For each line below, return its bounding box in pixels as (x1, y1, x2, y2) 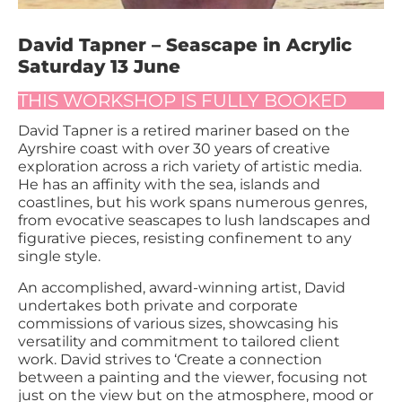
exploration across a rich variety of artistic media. (18, 158, 362, 176)
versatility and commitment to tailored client (18, 332, 340, 350)
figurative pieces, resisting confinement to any (18, 230, 352, 248)
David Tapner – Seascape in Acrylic (18, 34, 352, 57)
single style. (18, 248, 100, 266)
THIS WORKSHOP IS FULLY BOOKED (18, 90, 347, 112)
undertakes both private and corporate (18, 296, 298, 314)
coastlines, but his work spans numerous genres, (18, 194, 367, 212)
